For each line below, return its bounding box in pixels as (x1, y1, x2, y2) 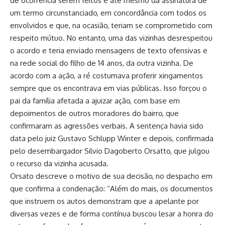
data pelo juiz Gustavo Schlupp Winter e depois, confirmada (10, 133, 213, 143)
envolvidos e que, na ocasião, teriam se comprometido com (10, 20, 212, 30)
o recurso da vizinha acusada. (10, 158, 108, 168)
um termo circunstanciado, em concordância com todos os (10, 8, 206, 18)
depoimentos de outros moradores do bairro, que (10, 108, 179, 118)
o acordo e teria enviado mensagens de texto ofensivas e (10, 45, 207, 55)
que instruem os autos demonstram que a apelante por (10, 196, 199, 206)
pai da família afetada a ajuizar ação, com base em (10, 95, 180, 105)
